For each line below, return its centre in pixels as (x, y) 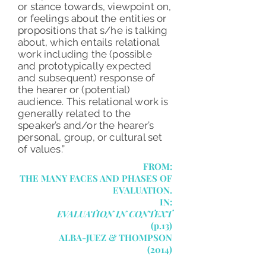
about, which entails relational (89, 42)
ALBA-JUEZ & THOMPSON (115, 237)
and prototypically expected (85, 66)
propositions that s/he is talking (93, 30)
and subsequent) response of (87, 78)
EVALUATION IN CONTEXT (115, 214)
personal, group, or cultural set (90, 137)
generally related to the (75, 113)
